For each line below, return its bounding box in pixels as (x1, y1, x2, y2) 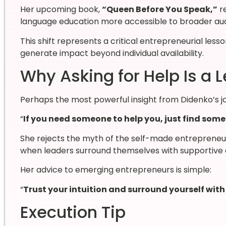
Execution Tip (20, 200, 126, 223)
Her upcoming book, (20, 4, 102, 16)
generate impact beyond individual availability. (20, 47, 204, 59)
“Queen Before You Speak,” (101, 4, 217, 16)
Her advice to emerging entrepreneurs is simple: (20, 164, 211, 176)
